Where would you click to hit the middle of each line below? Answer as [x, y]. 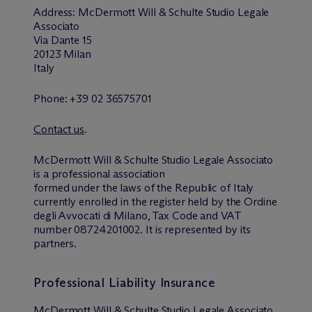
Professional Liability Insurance [124, 283]
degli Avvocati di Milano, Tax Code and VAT [137, 216]
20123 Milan [62, 54]
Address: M [62, 12]
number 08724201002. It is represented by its [142, 229]
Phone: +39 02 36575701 [93, 99]
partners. [55, 243]
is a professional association [100, 174]
